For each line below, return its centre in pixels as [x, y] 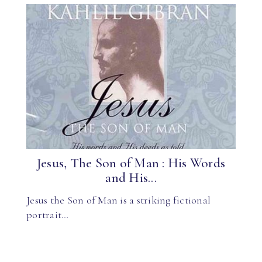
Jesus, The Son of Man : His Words [131, 163]
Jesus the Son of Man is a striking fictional [118, 200]
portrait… [48, 214]
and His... [131, 178]
